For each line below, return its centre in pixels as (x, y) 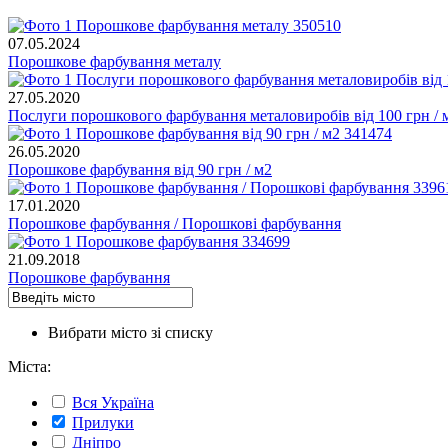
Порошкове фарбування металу (114, 61)
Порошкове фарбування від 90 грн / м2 (140, 169)
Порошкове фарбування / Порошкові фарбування (174, 223)
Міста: (29, 366)
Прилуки (103, 422)
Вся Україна (113, 402)
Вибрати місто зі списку (130, 332)
